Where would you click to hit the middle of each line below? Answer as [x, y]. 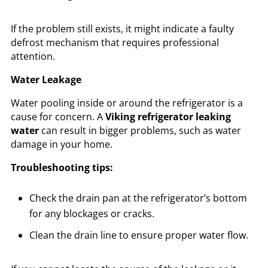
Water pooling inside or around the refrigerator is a [127, 103]
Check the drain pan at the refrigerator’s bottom [138, 198]
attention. [33, 57]
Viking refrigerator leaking [168, 117]
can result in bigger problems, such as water [141, 131]
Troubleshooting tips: [63, 168]
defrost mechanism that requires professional [115, 43]
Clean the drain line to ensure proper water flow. [138, 235]
